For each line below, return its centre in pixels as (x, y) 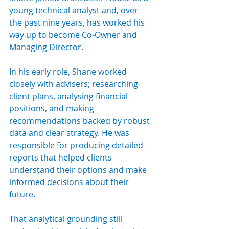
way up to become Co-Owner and (74, 35)
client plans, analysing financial (70, 96)
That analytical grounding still (67, 219)
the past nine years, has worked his (78, 22)
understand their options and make (79, 169)
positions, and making (53, 108)
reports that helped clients (62, 157)
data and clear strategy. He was (70, 133)
